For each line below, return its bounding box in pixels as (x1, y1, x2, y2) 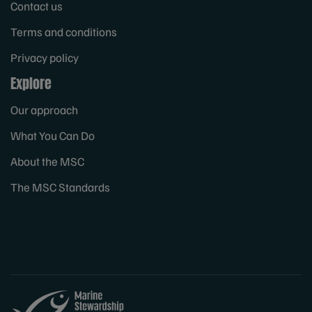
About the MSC (10, 154, 84, 169)
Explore (10, 72, 52, 95)
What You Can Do (10, 128, 95, 143)
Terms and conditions (10, 24, 117, 40)
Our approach (10, 102, 78, 118)
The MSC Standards (10, 180, 110, 195)
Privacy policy (10, 50, 79, 65)
